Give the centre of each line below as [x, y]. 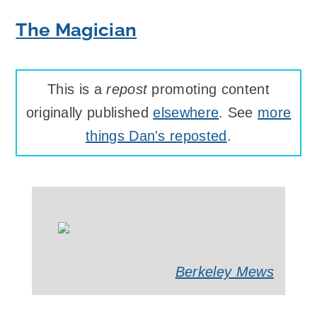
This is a [77, 89]
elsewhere [186, 112]
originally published [90, 112]
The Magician [76, 29]
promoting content [208, 89]
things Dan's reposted [156, 136]
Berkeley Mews [224, 271]
